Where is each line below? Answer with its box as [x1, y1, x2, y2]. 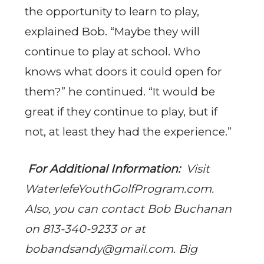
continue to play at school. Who [25, 45, 200, 59]
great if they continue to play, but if [25, 105, 217, 119]
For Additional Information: [28, 161, 180, 176]
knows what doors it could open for [25, 65, 222, 79]
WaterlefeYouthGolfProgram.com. [25, 181, 214, 196]
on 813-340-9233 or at [25, 222, 146, 236]
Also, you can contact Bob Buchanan [25, 202, 232, 216]
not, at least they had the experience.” [25, 125, 235, 139]
